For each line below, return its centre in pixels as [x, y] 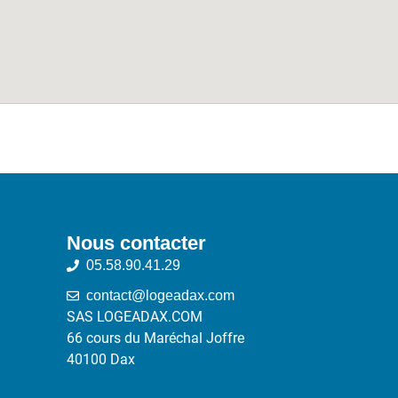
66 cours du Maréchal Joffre [155, 338]
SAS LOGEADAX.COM [134, 316]
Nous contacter [136, 243]
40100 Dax [100, 359]
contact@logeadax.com [161, 295]
